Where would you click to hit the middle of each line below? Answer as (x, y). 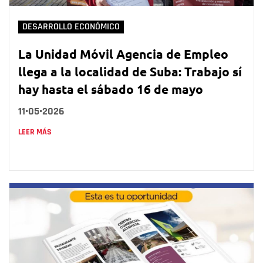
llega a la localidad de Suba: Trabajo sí (130, 71)
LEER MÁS (35, 132)
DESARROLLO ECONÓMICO (71, 26)
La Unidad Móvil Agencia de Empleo (123, 53)
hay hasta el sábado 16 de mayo (111, 89)
